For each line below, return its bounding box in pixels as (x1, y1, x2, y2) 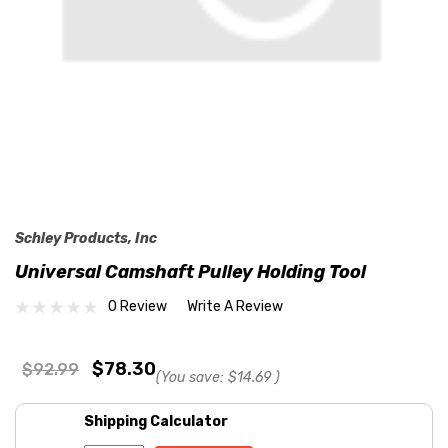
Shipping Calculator (84, 412, 228, 430)
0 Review (108, 298, 167, 316)
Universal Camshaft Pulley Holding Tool (15, 260, 366, 283)
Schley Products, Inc (15, 229, 157, 247)
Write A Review (187, 298, 283, 316)
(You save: (156, 368, 224, 386)
